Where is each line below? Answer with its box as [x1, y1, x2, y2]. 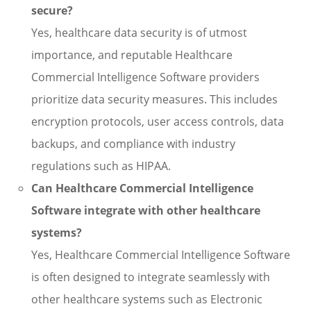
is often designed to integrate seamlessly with [31, 269, 270, 285]
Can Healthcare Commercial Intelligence [31, 180, 253, 196]
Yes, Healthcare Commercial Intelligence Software [31, 247, 290, 262]
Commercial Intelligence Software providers [31, 69, 260, 85]
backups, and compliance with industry [31, 136, 235, 151]
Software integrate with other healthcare [31, 203, 260, 218]
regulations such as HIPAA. [31, 158, 171, 174]
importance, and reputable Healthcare [31, 47, 233, 62]
